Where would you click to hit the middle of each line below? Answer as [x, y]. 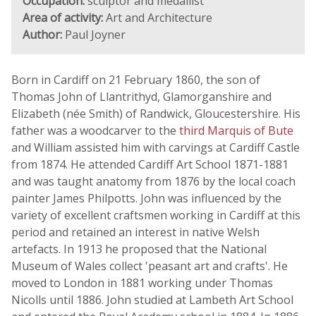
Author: [42, 35]
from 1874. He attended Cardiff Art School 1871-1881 [150, 164]
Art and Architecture [158, 18]
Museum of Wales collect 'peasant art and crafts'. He [150, 266]
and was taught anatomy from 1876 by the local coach [153, 181]
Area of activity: [63, 18]
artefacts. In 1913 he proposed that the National [139, 249]
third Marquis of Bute [236, 130]
